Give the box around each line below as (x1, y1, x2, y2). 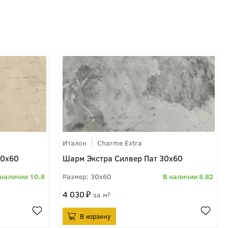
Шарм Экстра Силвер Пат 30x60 (63, 153, 183, 164)
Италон (63, 137, 87, 148)
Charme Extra (97, 137, 142, 148)
